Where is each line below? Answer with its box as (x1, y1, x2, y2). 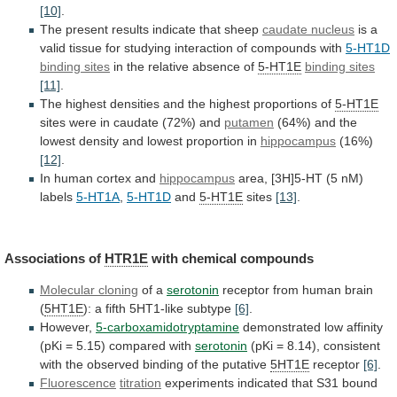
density (79, 134, 119, 149)
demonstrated (243, 320, 321, 335)
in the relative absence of (110, 59, 258, 74)
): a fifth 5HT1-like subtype (83, 301, 235, 316)
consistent (323, 339, 380, 354)
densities (110, 97, 160, 112)
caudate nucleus (262, 22, 354, 37)
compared (109, 339, 166, 354)
